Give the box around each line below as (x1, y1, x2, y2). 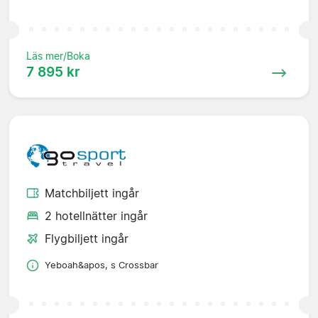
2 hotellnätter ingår (45, 209, 148, 224)
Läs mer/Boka (26, 49, 90, 62)
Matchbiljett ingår (45, 186, 139, 201)
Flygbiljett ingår (45, 231, 128, 246)
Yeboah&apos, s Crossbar (45, 260, 158, 271)
